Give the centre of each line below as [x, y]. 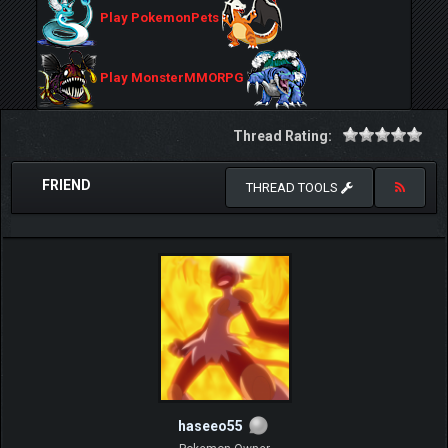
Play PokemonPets [159, 18]
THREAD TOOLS [293, 187]
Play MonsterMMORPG [172, 78]
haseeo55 [210, 426]
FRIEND [66, 185]
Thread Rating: [282, 136]
